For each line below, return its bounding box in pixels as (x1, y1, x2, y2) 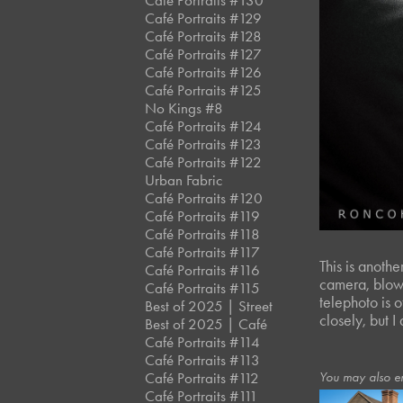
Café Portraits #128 (145, 27, 263, 45)
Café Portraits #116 (145, 261, 261, 279)
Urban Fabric (145, 171, 223, 189)
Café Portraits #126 (145, 63, 263, 81)
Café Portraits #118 (145, 225, 261, 243)
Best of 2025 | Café (145, 315, 268, 333)
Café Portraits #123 (145, 135, 263, 153)
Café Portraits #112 (145, 369, 260, 387)
